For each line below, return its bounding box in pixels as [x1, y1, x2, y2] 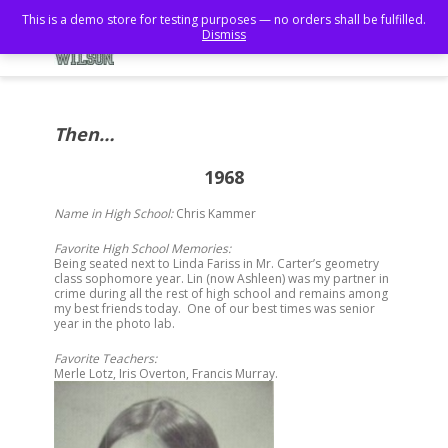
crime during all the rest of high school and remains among [54, 285, 388, 302]
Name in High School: [54, 205, 173, 222]
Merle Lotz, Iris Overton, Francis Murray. [54, 365, 278, 382]
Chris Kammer [173, 205, 256, 222]
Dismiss [202, 26, 246, 43]
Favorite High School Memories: [54, 240, 231, 257]
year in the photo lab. [54, 315, 175, 332]
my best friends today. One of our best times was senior [54, 300, 375, 317]
